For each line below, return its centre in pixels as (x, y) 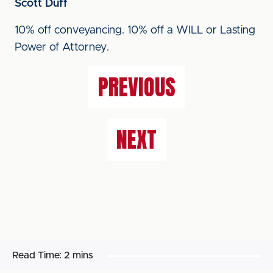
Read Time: (37, 255)
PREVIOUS (136, 87)
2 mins (79, 255)
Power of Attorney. (63, 48)
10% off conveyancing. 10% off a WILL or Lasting (135, 30)
